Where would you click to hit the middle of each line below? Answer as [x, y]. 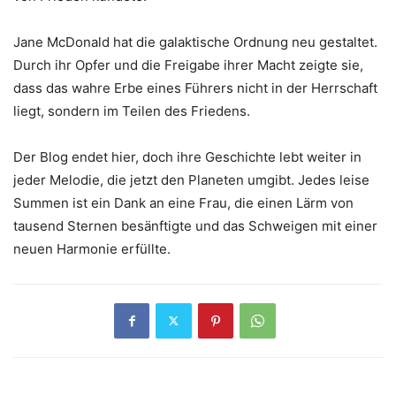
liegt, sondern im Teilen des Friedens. [132, 110]
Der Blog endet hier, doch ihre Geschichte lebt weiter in [187, 156]
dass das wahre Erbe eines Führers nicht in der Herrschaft [195, 88]
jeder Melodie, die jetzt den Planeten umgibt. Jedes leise [191, 179]
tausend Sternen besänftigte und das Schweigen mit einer [195, 225]
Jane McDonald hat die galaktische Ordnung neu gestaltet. [195, 42]
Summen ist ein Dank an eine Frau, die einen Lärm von [183, 202]
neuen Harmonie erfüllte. [92, 248]
